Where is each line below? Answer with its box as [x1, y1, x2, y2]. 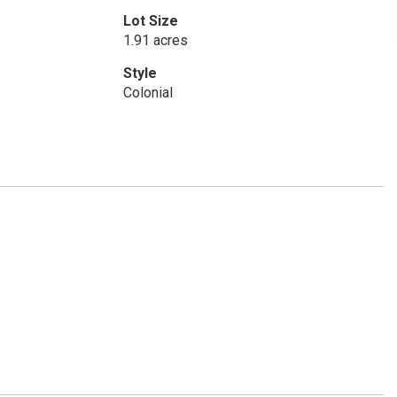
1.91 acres [122, 32, 188, 49]
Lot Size [122, 12, 178, 29]
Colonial [122, 84, 173, 101]
